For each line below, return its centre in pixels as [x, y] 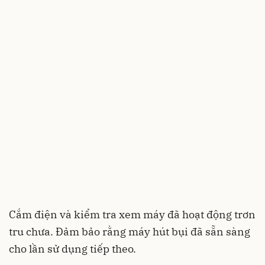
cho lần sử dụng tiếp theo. [72, 248]
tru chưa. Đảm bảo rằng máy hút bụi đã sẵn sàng [130, 231]
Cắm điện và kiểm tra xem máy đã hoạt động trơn [132, 214]
